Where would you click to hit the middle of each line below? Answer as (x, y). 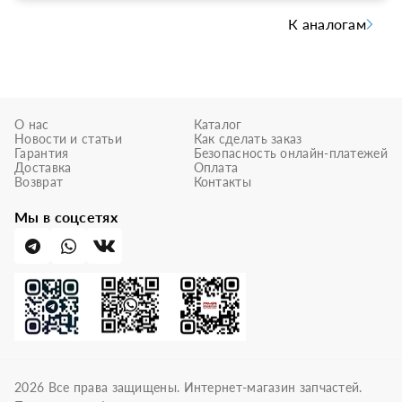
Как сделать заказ (248, 139)
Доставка (43, 167)
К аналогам (327, 24)
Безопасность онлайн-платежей (290, 153)
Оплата (216, 167)
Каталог (218, 124)
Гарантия (42, 153)
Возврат (39, 182)
